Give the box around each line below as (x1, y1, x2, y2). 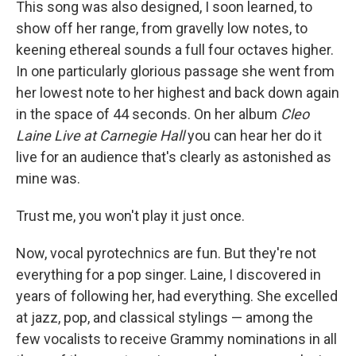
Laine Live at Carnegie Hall (16, 127, 188, 144)
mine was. (16, 170, 80, 187)
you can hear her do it (188, 127, 322, 144)
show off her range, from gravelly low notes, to (16, 20, 308, 37)
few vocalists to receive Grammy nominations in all (16, 331, 337, 347)
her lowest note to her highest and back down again (16, 84, 339, 101)
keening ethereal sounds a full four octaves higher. (16, 41, 334, 58)
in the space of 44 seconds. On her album (16, 106, 281, 122)
